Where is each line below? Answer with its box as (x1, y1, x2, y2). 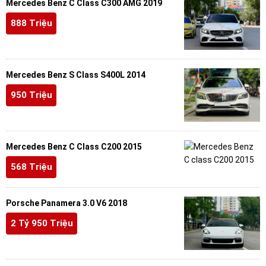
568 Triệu (10, 161, 52, 173)
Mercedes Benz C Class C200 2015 (6, 141, 142, 151)
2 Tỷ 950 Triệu (10, 218, 73, 229)
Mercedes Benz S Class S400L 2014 (6, 69, 145, 80)
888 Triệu (10, 18, 52, 29)
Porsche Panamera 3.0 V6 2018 (6, 198, 127, 208)
